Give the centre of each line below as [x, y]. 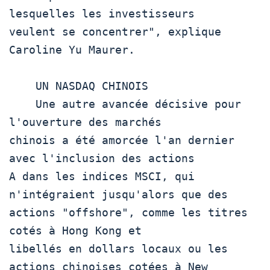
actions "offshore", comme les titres [128, 212]
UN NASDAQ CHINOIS [22, 86]
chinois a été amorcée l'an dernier [122, 140]
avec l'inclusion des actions [102, 158]
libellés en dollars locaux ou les [118, 248]
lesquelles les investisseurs [102, 13]
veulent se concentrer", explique [115, 31]
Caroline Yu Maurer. [75, 49]
